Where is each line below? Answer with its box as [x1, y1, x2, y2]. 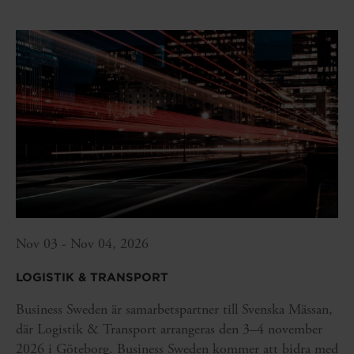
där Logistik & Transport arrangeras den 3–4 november [16, 320, 322, 339]
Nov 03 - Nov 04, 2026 [16, 235, 149, 254]
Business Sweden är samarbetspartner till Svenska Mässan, [16, 300, 333, 319]
